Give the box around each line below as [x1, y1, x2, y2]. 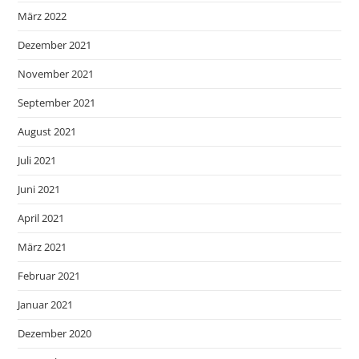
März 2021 [18, 239, 67, 254]
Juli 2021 [18, 152, 57, 167]
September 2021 [18, 95, 96, 110]
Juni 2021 [18, 181, 61, 196]
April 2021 [18, 210, 65, 225]
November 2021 [18, 66, 95, 81]
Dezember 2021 [18, 37, 92, 52]
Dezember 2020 [18, 325, 92, 341]
